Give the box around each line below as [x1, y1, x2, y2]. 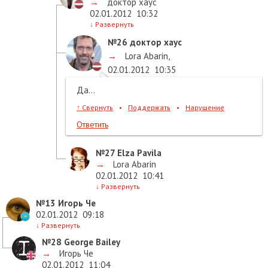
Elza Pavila [115, 147, 162, 159]
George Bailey [62, 236, 120, 248]
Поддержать [128, 102, 170, 112]
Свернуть [80, 102, 113, 112]
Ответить [77, 118, 108, 130]
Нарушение [185, 102, 224, 112]
